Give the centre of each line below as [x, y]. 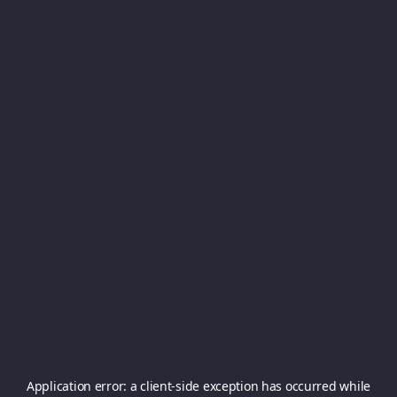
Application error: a [84, 386]
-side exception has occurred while [271, 386]
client [156, 386]
